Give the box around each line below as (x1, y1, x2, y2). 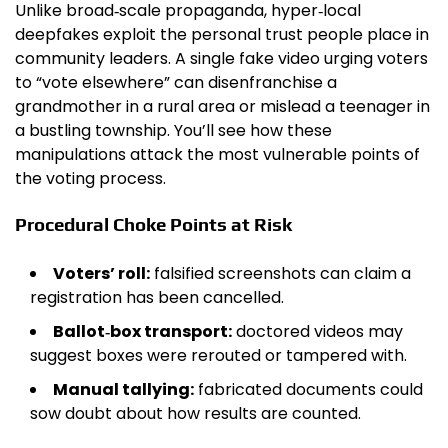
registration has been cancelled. (30, 285, 284, 309)
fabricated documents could (194, 377, 423, 401)
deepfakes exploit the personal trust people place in (15, 23, 429, 47)
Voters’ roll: (53, 261, 150, 285)
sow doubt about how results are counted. (30, 401, 361, 425)
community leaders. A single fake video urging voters (15, 47, 428, 71)
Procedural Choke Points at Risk (15, 213, 292, 236)
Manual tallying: (53, 377, 194, 401)
